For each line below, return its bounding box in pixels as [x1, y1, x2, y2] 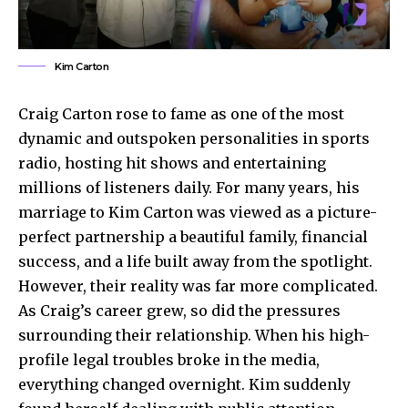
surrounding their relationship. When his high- [18, 325, 370, 344]
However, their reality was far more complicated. [18, 276, 378, 295]
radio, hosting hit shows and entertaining [18, 153, 326, 172]
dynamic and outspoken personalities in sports [18, 128, 370, 148]
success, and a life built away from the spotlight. [18, 251, 372, 270]
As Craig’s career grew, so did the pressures [18, 301, 341, 320]
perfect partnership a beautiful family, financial [18, 227, 368, 246]
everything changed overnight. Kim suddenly [18, 374, 351, 393]
